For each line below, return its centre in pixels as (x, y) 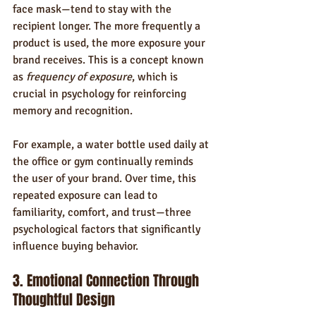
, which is (156, 77)
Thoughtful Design (64, 300)
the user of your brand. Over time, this (106, 178)
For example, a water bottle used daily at (112, 145)
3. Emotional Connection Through (108, 281)
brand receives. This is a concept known (110, 60)
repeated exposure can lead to (86, 195)
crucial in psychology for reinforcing (101, 94)
